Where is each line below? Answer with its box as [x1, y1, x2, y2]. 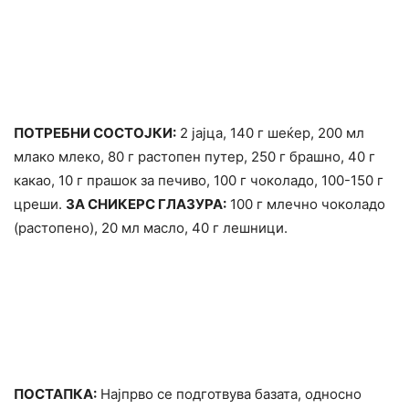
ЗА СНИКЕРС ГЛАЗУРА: [66, 194, 226, 213]
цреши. [14, 194, 66, 213]
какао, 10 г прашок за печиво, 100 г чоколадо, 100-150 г [14, 171, 383, 189]
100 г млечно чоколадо [226, 194, 385, 213]
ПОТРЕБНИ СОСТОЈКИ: [14, 123, 176, 142]
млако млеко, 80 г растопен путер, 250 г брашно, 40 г [14, 147, 375, 165]
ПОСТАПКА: [14, 384, 97, 403]
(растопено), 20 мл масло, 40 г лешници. [14, 218, 288, 236]
